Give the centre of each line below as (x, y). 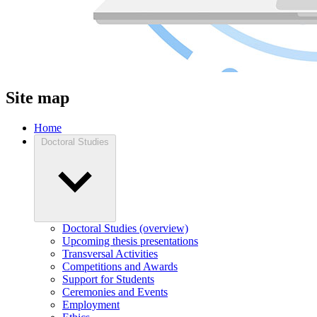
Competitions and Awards (120, 267)
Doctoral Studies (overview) (125, 229)
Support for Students (108, 279)
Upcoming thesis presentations (130, 241)
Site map (38, 98)
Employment (91, 305)
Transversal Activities (110, 254)
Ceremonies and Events (115, 292)
